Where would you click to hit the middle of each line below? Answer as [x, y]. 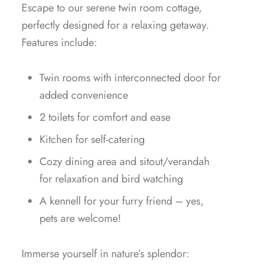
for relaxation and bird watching [111, 179]
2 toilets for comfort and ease [105, 117]
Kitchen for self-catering [92, 139]
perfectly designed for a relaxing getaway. [115, 25]
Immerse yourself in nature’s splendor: [105, 254]
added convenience [83, 95]
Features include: [59, 42]
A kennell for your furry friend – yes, [121, 201]
